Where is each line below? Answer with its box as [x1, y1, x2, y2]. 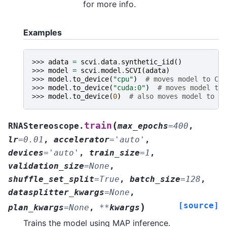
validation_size [8, 161, 84, 171]
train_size [89, 147, 140, 158]
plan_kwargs [8, 202, 64, 212]
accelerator [54, 134, 109, 144]
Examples [23, 27, 62, 38]
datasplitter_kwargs [8, 187, 104, 197]
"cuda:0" [113, 83, 145, 92]
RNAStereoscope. [8, 121, 84, 131]
